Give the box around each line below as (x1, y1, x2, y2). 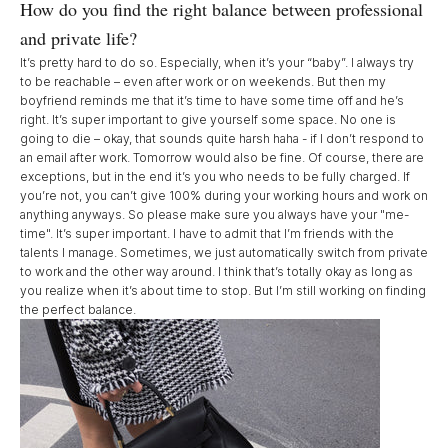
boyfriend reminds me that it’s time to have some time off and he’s (20, 93, 404, 108)
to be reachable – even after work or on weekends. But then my (20, 74, 386, 89)
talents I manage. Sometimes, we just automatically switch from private (20, 245, 428, 260)
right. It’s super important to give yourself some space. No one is (20, 112, 396, 127)
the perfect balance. (20, 302, 136, 317)
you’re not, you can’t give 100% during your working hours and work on (20, 188, 428, 203)
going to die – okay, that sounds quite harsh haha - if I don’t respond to (20, 131, 424, 146)
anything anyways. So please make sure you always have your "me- (20, 207, 409, 222)
